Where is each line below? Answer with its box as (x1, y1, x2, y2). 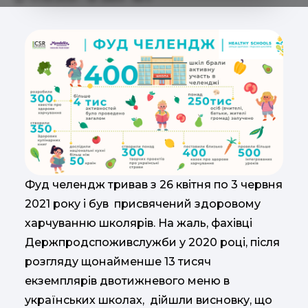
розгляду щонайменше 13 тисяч (25, 254, 211, 268)
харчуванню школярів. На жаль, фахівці (25, 216, 252, 230)
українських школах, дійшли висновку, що (25, 293, 272, 307)
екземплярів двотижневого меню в (25, 274, 230, 287)
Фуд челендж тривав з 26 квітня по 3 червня (25, 177, 283, 191)
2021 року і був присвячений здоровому (25, 197, 261, 210)
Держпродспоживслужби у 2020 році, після (25, 235, 280, 249)
